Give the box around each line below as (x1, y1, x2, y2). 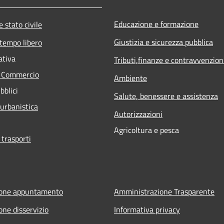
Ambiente (114, 71, 147, 84)
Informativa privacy (114, 203, 180, 215)
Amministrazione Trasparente (114, 185, 214, 197)
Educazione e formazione (114, 17, 198, 30)
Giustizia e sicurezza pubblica (114, 35, 213, 48)
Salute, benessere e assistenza (114, 89, 218, 102)
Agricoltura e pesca (114, 123, 179, 136)
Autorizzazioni (114, 107, 162, 120)
